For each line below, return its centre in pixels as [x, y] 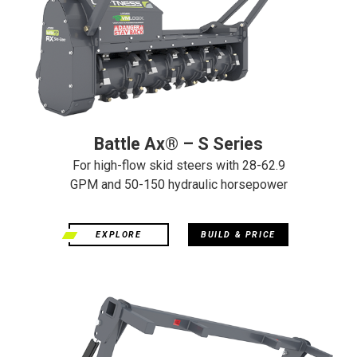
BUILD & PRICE [238, 235]
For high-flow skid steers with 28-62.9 [178, 165]
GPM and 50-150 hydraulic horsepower [178, 184]
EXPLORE [119, 235]
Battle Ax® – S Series [178, 144]
